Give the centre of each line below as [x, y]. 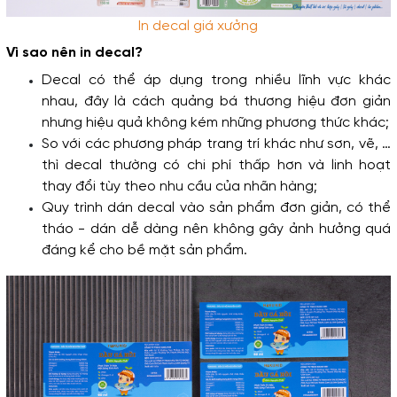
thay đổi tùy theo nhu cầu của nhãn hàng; [179, 186]
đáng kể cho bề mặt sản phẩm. [144, 250]
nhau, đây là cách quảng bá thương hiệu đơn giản [216, 101]
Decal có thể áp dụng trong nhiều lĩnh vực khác [216, 80]
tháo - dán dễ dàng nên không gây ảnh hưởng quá [216, 229]
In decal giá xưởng [198, 26]
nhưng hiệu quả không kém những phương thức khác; [215, 122]
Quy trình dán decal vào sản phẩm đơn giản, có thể [216, 207]
